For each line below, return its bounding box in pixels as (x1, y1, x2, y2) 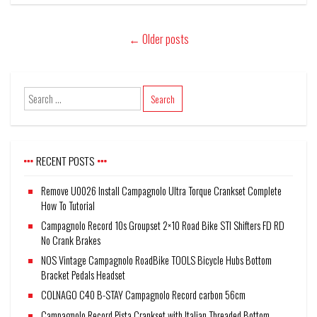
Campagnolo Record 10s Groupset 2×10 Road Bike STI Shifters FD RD (41, 217, 285, 233)
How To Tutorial (41, 197, 96, 213)
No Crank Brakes (41, 232, 101, 248)
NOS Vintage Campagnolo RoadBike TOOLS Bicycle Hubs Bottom (41, 253, 272, 268)
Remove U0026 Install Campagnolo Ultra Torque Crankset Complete (41, 183, 282, 198)
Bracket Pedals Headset (41, 267, 126, 283)
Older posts (139, 30, 189, 48)
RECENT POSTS (36, 151, 94, 169)
